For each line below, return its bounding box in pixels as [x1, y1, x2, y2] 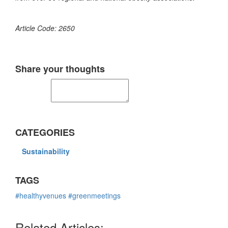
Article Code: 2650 [15, 23, 75, 34]
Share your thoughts [15, 62, 105, 76]
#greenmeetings [68, 190, 121, 201]
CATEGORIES [15, 126, 75, 139]
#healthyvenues [15, 190, 66, 201]
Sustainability [22, 146, 70, 157]
